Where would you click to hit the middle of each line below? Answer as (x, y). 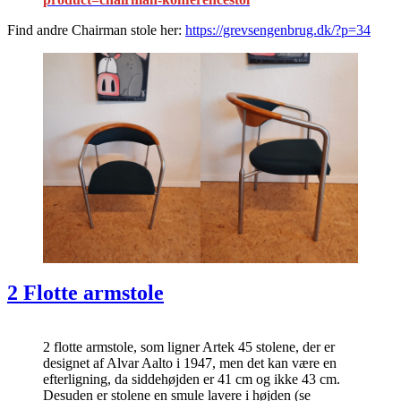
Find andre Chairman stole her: (96, 30)
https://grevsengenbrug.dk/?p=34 (278, 30)
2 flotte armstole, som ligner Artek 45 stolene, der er (189, 346)
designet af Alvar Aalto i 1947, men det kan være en (190, 363)
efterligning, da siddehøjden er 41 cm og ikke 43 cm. (192, 379)
